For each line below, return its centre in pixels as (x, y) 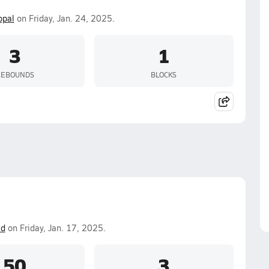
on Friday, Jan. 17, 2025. (55, 228)
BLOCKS (164, 74)
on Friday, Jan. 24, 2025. (64, 18)
